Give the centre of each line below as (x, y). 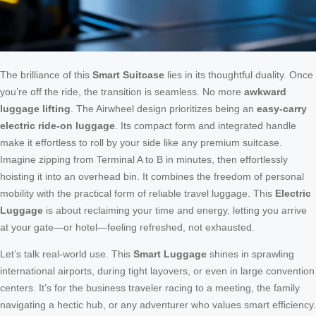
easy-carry (282, 108)
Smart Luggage (170, 254)
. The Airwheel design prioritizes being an (164, 108)
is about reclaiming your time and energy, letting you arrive (175, 210)
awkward (265, 91)
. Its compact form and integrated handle (206, 125)
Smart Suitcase (128, 74)
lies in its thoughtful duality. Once (239, 74)
